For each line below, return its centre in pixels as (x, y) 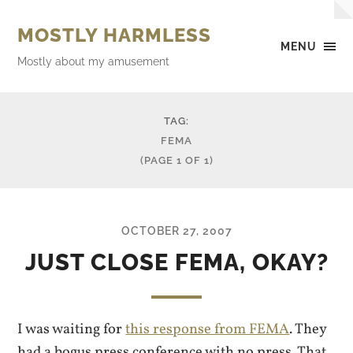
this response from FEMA (208, 329)
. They (308, 329)
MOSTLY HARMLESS (115, 35)
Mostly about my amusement (94, 61)
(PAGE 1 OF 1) (176, 160)
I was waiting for (72, 329)
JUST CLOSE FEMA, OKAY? (176, 262)
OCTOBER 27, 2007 (176, 230)
